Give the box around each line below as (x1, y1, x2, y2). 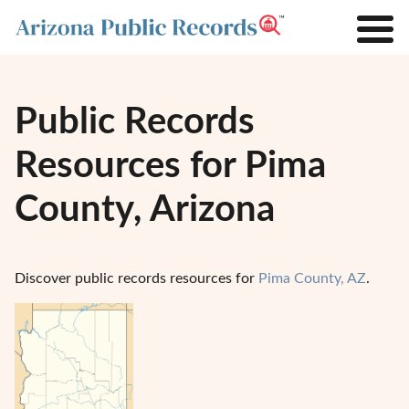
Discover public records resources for (15, 271, 258, 286)
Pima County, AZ (258, 271, 366, 286)
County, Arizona (15, 192, 275, 228)
